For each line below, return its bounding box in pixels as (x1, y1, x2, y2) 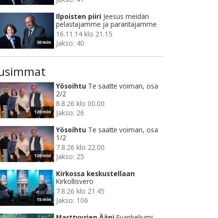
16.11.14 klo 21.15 (56, 29, 112, 39)
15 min (36, 196, 51, 203)
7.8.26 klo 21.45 (56, 186, 105, 196)
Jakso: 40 (56, 38, 84, 48)
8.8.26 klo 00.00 (56, 99, 105, 109)
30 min (36, 39, 51, 46)
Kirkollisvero (56, 177, 93, 186)
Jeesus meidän (103, 12, 149, 21)
